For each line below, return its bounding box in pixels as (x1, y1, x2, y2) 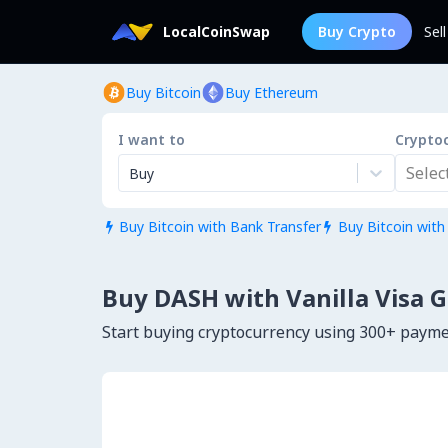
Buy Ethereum (225, 83, 318, 102)
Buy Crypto (318, 22, 396, 41)
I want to (118, 130, 185, 149)
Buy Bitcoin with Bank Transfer (118, 217, 321, 236)
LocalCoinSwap (163, 22, 270, 41)
